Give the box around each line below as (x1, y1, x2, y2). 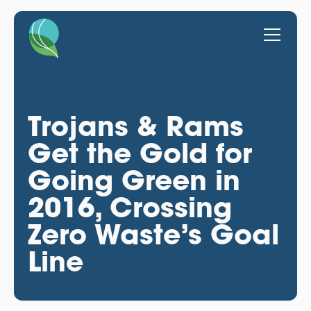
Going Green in (27, 162, 240, 198)
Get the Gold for (27, 135, 252, 171)
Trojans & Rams (27, 108, 244, 144)
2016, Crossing (27, 189, 232, 225)
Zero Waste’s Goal (27, 216, 279, 252)
